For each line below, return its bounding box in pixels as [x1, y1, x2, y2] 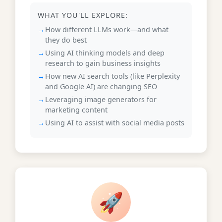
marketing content [45, 105, 108, 114]
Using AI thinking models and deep [45, 48, 165, 57]
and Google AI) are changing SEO [45, 82, 157, 91]
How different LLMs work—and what [45, 25, 168, 34]
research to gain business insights [45, 58, 161, 68]
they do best [45, 35, 87, 45]
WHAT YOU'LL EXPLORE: [38, 10, 128, 20]
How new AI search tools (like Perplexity [45, 71, 180, 81]
